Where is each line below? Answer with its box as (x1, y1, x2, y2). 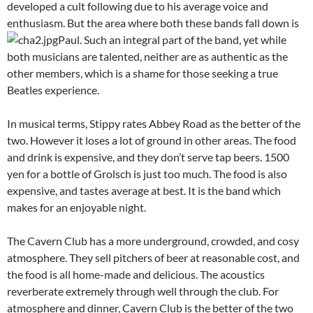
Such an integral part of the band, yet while (84, 33, 286, 46)
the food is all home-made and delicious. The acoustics (7, 268, 265, 281)
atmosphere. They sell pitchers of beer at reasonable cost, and (7, 251, 300, 264)
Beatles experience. (7, 83, 99, 96)
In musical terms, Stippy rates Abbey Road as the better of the (7, 117, 300, 130)
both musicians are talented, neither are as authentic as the (7, 50, 288, 63)
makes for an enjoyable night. (7, 201, 146, 214)
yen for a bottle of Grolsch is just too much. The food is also (7, 167, 287, 180)
